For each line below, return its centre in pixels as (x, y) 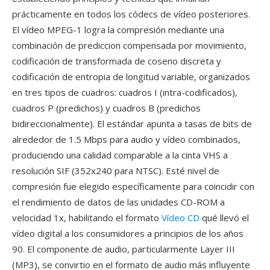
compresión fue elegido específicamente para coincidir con (133, 186)
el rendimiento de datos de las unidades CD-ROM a (118, 202)
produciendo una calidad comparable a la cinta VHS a (120, 155)
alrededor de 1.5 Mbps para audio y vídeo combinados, (126, 139)
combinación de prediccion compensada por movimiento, (129, 45)
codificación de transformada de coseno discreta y (117, 61)
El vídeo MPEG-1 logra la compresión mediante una (118, 30)
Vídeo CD (181, 218)
